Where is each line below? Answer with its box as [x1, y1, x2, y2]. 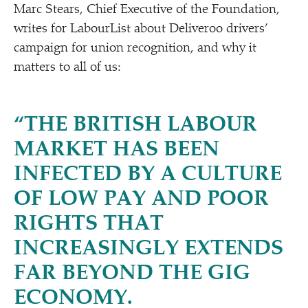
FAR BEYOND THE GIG [14, 264, 250, 285]
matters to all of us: [14, 61, 121, 74]
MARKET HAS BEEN [14, 140, 219, 161]
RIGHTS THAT [14, 214, 164, 235]
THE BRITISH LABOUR [24, 115, 257, 136]
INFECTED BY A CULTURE [14, 165, 282, 186]
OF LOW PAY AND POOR [14, 190, 269, 210]
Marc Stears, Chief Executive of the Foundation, [14, 3, 280, 16]
